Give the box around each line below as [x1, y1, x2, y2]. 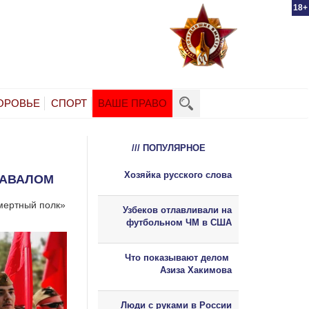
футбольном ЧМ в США [126, 217, 232, 228]
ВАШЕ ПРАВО [98, 97, 167, 109]
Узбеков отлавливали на [123, 204, 232, 215]
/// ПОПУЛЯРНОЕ [131, 142, 206, 153]
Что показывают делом [125, 252, 232, 263]
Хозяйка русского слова [124, 169, 232, 180]
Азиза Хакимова [160, 264, 232, 275]
